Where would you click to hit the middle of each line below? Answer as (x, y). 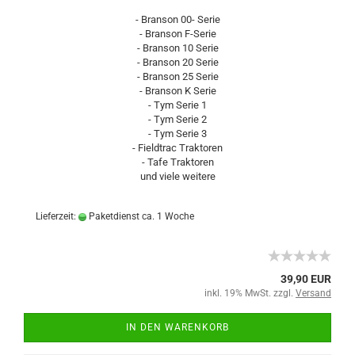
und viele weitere (177, 176)
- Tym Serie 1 (177, 105)
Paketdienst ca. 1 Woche (140, 216)
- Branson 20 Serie (177, 62)
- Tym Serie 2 (177, 119)
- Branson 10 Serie (177, 48)
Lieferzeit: (57, 216)
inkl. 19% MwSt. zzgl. (250, 293)
